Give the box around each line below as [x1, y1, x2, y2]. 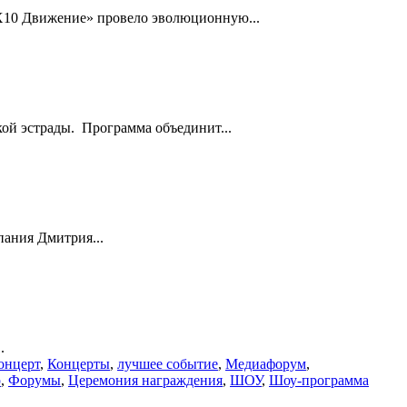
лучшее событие [117, 355, 218, 372]
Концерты [47, 355, 110, 372]
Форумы [8, 372, 61, 388]
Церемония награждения [68, 372, 223, 388]
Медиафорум [225, 355, 306, 372]
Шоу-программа [269, 372, 369, 388]
